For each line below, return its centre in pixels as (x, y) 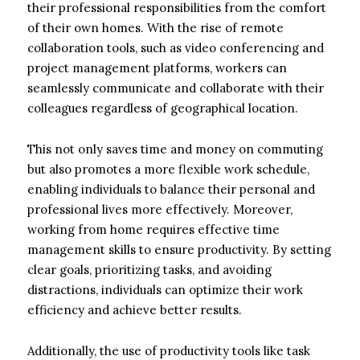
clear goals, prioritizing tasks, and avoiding (149, 269)
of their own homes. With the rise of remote (155, 27)
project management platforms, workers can (157, 67)
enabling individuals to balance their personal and (171, 189)
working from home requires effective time (153, 229)
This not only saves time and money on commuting (175, 149)
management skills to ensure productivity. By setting (179, 249)
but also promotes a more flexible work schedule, (168, 169)
